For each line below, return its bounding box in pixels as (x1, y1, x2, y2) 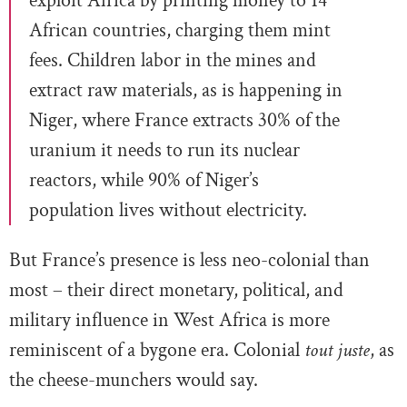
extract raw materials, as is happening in (29, 77, 342, 104)
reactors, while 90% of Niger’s (29, 167, 259, 194)
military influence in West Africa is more (9, 307, 330, 334)
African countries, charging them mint (29, 17, 331, 45)
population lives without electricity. (29, 197, 307, 224)
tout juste (304, 337, 370, 364)
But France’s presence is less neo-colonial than (9, 247, 370, 274)
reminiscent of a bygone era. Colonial (9, 337, 304, 364)
